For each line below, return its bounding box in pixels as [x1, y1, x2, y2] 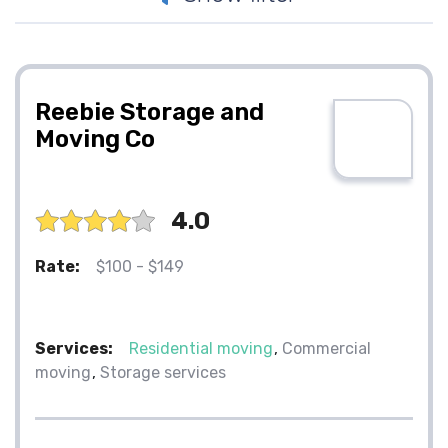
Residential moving [129, 338, 273, 358]
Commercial [282, 338, 371, 358]
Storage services [100, 362, 226, 382]
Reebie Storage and [35, 97, 264, 126]
